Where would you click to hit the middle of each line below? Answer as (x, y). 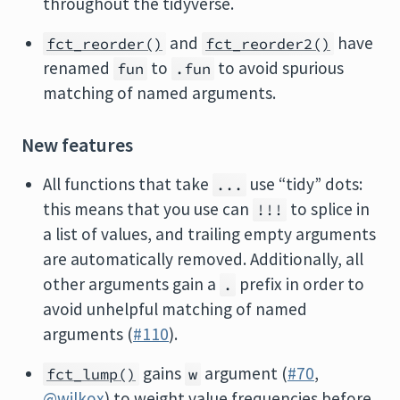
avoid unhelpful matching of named (175, 309)
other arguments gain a (131, 284)
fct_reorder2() (268, 44)
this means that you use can (148, 209)
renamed (78, 68)
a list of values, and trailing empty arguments (209, 234)
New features (77, 145)
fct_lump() (91, 374)
